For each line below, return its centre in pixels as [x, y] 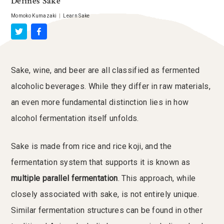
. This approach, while [157, 178]
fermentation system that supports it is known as [101, 162]
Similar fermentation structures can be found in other [107, 210]
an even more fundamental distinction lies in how [100, 102]
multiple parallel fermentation [64, 178]
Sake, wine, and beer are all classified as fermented [105, 70]
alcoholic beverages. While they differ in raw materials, [111, 86]
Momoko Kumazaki [34, 16]
